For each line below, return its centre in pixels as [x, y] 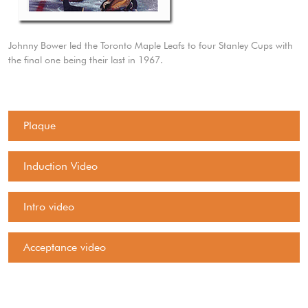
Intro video [49, 207]
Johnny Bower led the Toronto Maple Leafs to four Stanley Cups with [151, 45]
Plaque [40, 125]
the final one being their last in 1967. [86, 60]
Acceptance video [65, 247]
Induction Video [60, 166]
